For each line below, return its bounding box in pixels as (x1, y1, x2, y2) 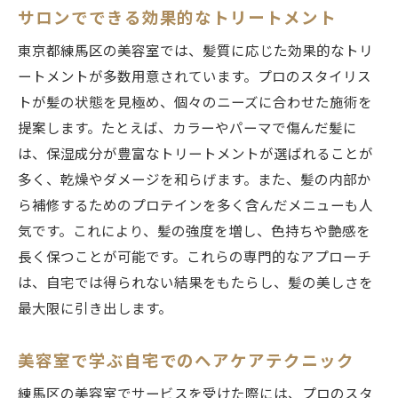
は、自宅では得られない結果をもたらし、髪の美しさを (18, 275, 373, 292)
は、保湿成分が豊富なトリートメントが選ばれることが (18, 147, 373, 163)
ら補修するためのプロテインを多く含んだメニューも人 (18, 198, 373, 215)
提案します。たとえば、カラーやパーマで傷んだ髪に (18, 121, 357, 138)
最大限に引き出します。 (18, 301, 172, 318)
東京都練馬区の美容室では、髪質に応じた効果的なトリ (18, 44, 373, 60)
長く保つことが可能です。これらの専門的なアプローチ (18, 250, 371, 267)
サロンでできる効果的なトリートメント (18, 9, 337, 28)
